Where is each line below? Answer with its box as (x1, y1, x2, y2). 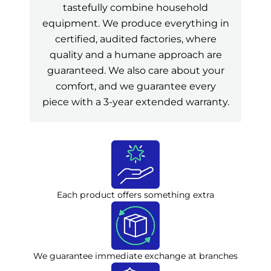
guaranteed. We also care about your (47, 64, 224, 77)
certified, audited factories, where (54, 33, 217, 45)
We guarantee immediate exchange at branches (33, 250, 238, 261)
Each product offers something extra (57, 189, 214, 200)
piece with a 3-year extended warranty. (42, 96, 229, 108)
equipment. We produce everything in (42, 17, 229, 30)
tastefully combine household (63, 1, 208, 14)
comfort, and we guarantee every (55, 80, 216, 93)
